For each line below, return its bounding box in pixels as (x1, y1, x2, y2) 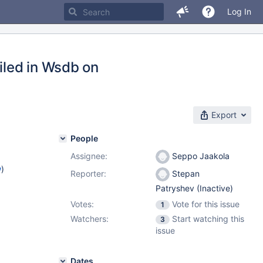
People (70, 133, 98, 143)
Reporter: (70, 168, 106, 178)
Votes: (70, 199, 94, 209)
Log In (227, 6, 251, 16)
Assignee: (70, 151, 107, 161)
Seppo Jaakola (170, 151, 230, 161)
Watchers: (70, 214, 109, 224)
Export (211, 110, 237, 120)
